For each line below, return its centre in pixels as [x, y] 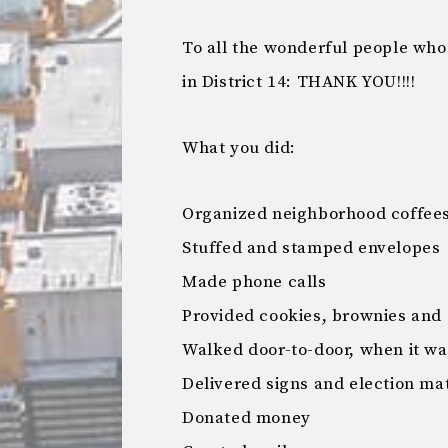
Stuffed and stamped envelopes [311, 248]
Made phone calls [254, 282]
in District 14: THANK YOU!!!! [299, 82]
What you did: [239, 148]
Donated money [246, 418]
